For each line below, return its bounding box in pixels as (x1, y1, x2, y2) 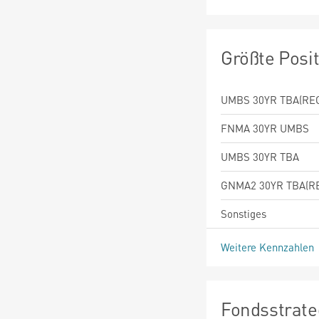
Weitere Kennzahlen (221, 239, 317, 254)
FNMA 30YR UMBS (221, 120, 309, 135)
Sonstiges (221, 206, 266, 221)
